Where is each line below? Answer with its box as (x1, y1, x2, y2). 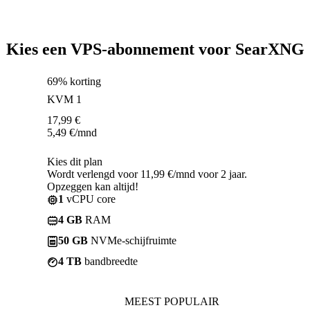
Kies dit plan (47, 155, 102, 167)
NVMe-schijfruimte (88, 234, 176, 246)
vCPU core (64, 192, 116, 205)
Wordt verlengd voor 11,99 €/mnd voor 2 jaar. (47, 167, 247, 180)
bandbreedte (82, 255, 138, 267)
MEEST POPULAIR (124, 295, 219, 307)
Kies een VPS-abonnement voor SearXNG (6, 39, 304, 58)
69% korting (47, 75, 101, 87)
